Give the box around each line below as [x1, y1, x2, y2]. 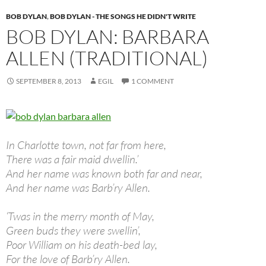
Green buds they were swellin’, [6, 223, 141, 238]
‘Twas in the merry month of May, [6, 209, 154, 224]
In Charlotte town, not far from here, [6, 138, 166, 153]
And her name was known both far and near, [6, 166, 202, 181]
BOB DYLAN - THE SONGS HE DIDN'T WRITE [50, 12, 196, 21]
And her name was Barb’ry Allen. [6, 180, 150, 195]
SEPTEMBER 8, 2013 [16, 77, 81, 86]
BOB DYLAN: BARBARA [6, 24, 209, 49]
